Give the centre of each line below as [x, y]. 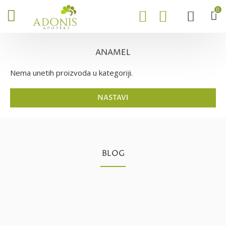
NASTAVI [113, 98]
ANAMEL [113, 52]
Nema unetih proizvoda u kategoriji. [71, 73]
